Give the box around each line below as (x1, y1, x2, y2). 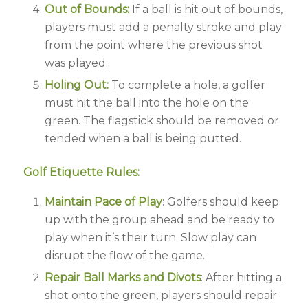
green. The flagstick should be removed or (44, 114, 279, 128)
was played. (44, 56, 108, 70)
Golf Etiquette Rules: (23, 166, 140, 179)
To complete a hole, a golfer (108, 78, 265, 92)
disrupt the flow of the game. (44, 248, 205, 262)
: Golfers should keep (162, 195, 279, 208)
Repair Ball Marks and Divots (44, 270, 201, 284)
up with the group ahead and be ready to (44, 212, 274, 226)
